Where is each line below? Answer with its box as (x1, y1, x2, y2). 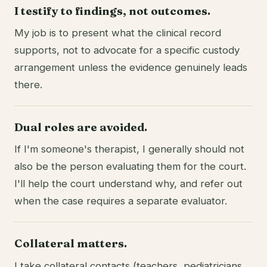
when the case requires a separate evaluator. (14, 195, 227, 207)
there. (14, 79, 42, 91)
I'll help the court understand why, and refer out (14, 178, 243, 190)
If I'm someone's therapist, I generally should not (14, 143, 244, 156)
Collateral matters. (14, 237, 127, 251)
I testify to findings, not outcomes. (14, 4, 210, 18)
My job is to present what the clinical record (14, 27, 221, 39)
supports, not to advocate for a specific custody (14, 44, 240, 57)
